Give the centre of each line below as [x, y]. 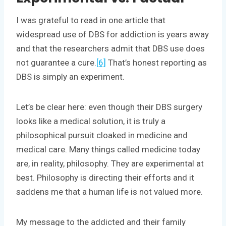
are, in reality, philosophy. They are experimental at [110, 163]
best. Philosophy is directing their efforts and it [105, 177]
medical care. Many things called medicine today [108, 149]
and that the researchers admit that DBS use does [110, 48]
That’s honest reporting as [156, 62]
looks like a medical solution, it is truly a [91, 121]
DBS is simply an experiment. [70, 76]
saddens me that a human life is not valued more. [109, 191]
